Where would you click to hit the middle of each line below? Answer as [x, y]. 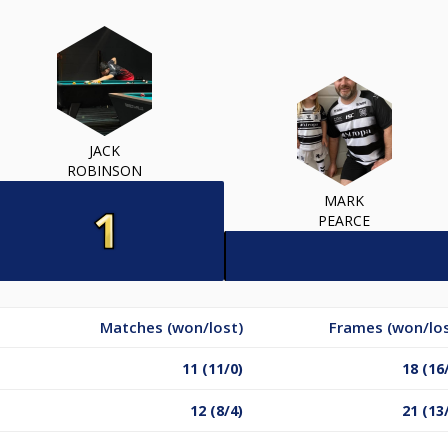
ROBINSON [104, 170]
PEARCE [344, 220]
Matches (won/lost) [171, 326]
